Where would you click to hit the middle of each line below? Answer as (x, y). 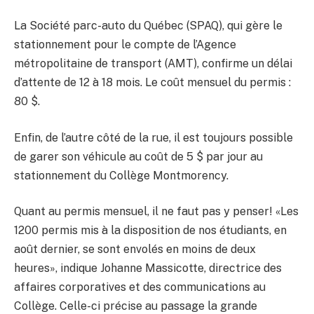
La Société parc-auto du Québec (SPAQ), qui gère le (148, 26)
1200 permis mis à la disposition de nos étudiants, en (150, 231)
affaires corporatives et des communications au (140, 287)
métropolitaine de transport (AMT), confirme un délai (153, 64)
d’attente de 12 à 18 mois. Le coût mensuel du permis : (152, 83)
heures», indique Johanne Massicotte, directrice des (148, 268)
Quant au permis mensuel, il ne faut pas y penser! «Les (156, 212)
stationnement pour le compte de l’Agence (125, 45)
